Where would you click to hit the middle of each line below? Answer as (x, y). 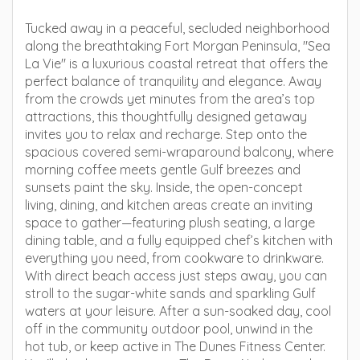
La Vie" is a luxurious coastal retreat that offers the (176, 63)
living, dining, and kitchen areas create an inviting (169, 205)
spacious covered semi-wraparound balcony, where (179, 152)
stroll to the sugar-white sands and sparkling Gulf (170, 293)
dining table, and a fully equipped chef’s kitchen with (179, 240)
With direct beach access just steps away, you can (176, 276)
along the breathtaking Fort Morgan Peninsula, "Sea (178, 46)
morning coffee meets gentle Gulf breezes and (163, 170)
